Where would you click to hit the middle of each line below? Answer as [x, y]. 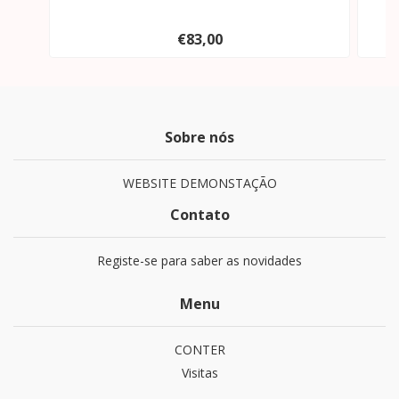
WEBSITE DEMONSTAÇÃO [199, 183]
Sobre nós [199, 138]
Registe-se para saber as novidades [199, 261]
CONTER [199, 350]
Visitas [199, 373]
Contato [199, 215]
